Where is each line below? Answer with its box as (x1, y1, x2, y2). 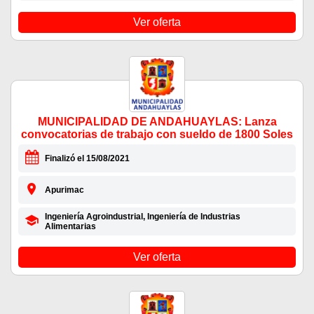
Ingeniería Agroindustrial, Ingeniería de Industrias (44, 212, 240, 222)
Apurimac (44, 185, 84, 196)
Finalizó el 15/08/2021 (44, 153, 130, 164)
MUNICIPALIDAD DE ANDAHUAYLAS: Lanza (37, 116, 277, 128)
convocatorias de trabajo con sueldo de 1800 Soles (21, 128, 293, 141)
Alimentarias (44, 221, 96, 232)
